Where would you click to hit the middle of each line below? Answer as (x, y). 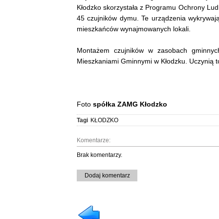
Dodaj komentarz (107, 175)
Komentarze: (94, 140)
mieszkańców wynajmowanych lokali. (134, 29)
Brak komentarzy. (99, 155)
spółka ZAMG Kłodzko (131, 104)
